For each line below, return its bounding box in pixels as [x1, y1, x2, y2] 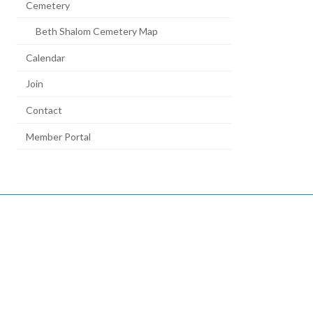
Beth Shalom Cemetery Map [36, 25, 159, 38]
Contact [26, 103, 63, 116]
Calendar [26, 51, 66, 64]
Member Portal [26, 130, 92, 143]
